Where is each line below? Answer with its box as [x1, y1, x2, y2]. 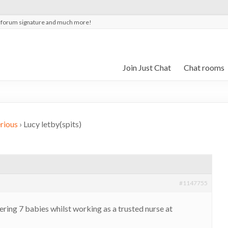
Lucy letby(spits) [23, 119, 81, 129]
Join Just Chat [123, 63, 171, 72]
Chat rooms [184, 63, 224, 72]
